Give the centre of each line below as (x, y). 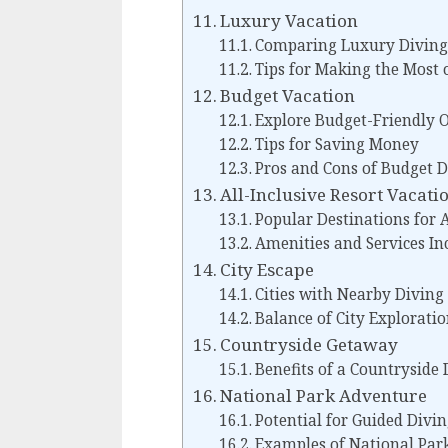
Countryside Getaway (309, 345)
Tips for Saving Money (336, 145)
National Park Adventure (324, 396)
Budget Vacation (288, 96)
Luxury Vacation (289, 21)
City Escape (267, 270)
